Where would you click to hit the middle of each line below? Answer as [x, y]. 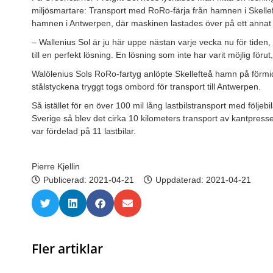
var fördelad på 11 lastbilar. [84, 131]
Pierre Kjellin [56, 166]
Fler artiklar [67, 248]
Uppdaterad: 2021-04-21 [203, 179]
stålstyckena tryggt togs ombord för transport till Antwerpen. [146, 86]
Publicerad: [66, 179]
